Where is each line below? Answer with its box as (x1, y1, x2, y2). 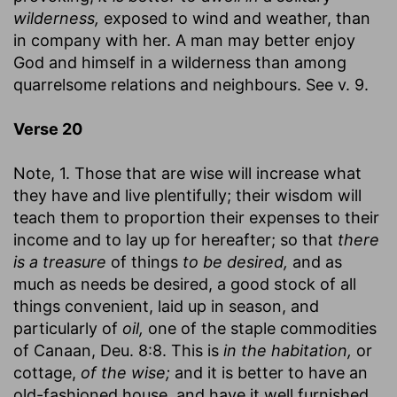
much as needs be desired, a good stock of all (13, 274, 356, 293)
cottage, (13, 362, 81, 382)
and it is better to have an (170, 362, 368, 382)
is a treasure (13, 252, 106, 271)
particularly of (13, 318, 122, 338)
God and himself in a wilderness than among (13, 52, 346, 72)
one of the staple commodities (144, 318, 377, 338)
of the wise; (81, 362, 170, 382)
